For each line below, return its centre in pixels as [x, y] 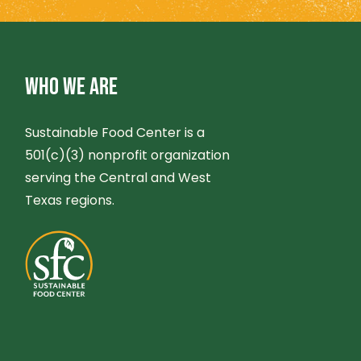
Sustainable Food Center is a [115, 133]
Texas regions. [70, 201]
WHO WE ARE [72, 87]
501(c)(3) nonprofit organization [128, 156]
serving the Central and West [118, 178]
